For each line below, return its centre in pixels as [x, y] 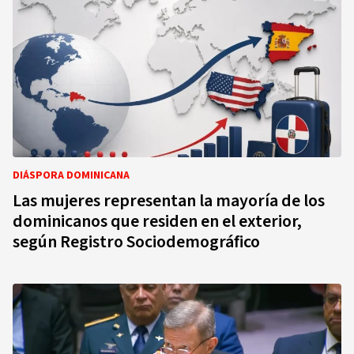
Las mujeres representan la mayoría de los [169, 201]
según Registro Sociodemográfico [136, 242]
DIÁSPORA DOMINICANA [71, 175]
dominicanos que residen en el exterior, [157, 221]
